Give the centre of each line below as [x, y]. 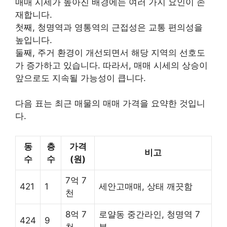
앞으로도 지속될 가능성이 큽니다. [81, 78]
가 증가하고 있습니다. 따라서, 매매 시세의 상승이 [111, 65]
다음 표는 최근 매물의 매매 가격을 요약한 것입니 [110, 104]
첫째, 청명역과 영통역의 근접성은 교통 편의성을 [109, 27]
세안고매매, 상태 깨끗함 [146, 186]
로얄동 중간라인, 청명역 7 [149, 214]
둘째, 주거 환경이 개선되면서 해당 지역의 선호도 [110, 52]
